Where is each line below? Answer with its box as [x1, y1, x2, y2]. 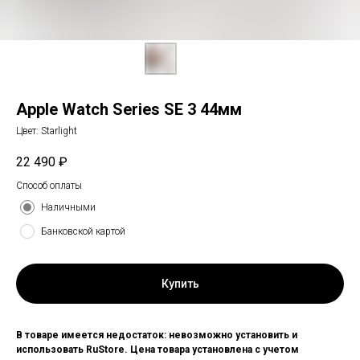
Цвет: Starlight [16, 125, 77, 137]
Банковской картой [41, 226, 125, 238]
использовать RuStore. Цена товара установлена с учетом [16, 344, 299, 356]
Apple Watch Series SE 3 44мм [16, 100, 242, 119]
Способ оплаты [16, 180, 82, 192]
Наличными [41, 202, 96, 214]
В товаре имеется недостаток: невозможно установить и [16, 329, 297, 342]
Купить [161, 277, 199, 291]
